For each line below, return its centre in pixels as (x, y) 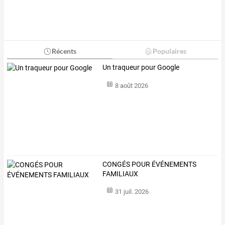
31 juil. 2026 (132, 192)
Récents (64, 51)
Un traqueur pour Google (141, 68)
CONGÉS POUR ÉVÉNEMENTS (150, 164)
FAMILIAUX (121, 174)
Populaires (169, 51)
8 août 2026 (131, 85)
